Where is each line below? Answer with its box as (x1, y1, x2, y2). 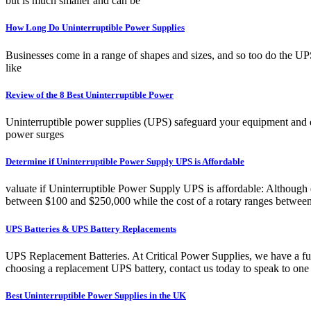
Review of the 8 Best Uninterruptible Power (6, 89, 174, 100)
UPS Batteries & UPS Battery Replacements (6, 223, 176, 234)
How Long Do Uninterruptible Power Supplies (6, 22, 185, 33)
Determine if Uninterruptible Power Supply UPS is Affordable (6, 156, 244, 167)
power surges (6, 128, 64, 140)
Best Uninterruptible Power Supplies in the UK (6, 289, 186, 301)
